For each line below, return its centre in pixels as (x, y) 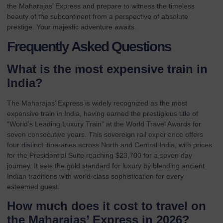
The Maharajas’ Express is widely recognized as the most (97, 103)
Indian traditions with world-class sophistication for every (95, 176)
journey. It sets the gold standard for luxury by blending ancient (106, 166)
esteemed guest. (33, 186)
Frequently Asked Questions (89, 46)
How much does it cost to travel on (107, 206)
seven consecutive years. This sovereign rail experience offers (105, 134)
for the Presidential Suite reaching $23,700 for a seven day (100, 155)
